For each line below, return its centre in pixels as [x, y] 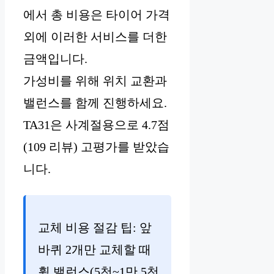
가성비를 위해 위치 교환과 [95, 81]
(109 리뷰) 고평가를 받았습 [96, 147]
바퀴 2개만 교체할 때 [94, 250]
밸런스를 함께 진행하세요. [95, 103]
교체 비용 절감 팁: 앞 [95, 228]
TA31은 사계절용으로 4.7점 [96, 125]
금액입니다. [55, 59]
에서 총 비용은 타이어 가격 [97, 15]
